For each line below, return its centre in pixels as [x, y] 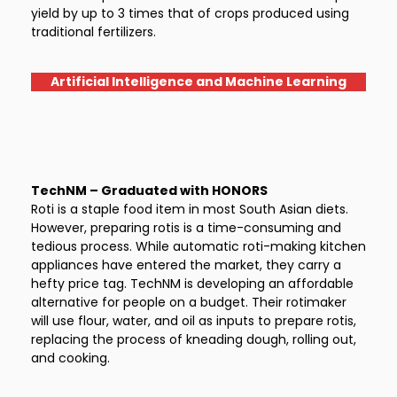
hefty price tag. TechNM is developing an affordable [192, 284]
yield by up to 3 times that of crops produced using [190, 13]
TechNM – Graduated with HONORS [149, 191]
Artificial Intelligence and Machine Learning [198, 82]
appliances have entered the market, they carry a [186, 265]
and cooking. [70, 358]
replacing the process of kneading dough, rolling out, [194, 339]
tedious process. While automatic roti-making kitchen [198, 246]
